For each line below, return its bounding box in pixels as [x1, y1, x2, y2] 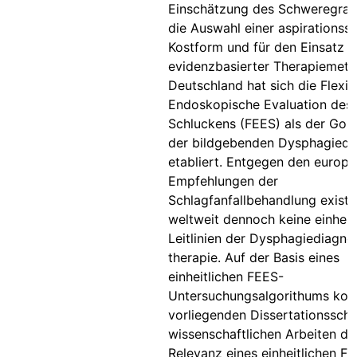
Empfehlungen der [168, 173, 278, 189]
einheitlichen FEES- [168, 269, 284, 284]
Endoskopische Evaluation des [168, 96, 352, 112]
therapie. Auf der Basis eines [168, 249, 339, 265]
